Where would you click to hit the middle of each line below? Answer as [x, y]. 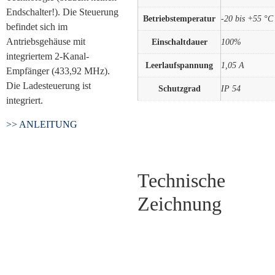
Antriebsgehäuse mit [46, 42]
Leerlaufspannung [179, 65]
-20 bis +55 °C [247, 18]
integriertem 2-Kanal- [48, 56]
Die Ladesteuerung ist [48, 86]
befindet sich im [37, 27]
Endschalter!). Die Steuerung [62, 12]
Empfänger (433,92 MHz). [58, 71]
